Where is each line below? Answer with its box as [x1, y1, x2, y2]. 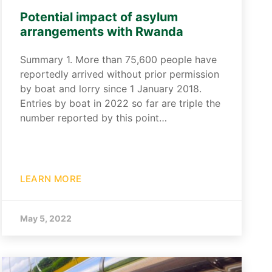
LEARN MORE [20, 173, 82, 185]
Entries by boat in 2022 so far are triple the [20, 97, 221, 109]
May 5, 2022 [20, 213, 72, 223]
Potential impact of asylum [20, 10, 178, 24]
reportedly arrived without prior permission [20, 68, 220, 80]
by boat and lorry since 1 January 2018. [20, 83, 202, 95]
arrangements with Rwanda [20, 24, 184, 39]
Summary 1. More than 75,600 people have [20, 53, 217, 66]
